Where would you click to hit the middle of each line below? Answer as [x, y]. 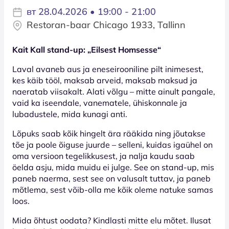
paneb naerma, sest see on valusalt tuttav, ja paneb [111, 178]
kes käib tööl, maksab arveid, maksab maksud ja [105, 80]
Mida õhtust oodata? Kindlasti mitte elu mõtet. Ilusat [112, 220]
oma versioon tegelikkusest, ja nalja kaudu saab [104, 156]
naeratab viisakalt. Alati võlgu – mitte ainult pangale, [114, 91]
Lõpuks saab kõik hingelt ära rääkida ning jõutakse [109, 133]
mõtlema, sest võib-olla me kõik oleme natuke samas [113, 189]
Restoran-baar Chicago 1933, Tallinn [106, 25]
